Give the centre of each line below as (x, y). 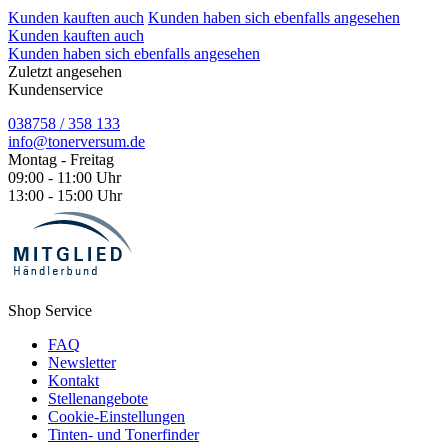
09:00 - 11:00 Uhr (64, 178)
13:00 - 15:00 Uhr (65, 196)
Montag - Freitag (61, 160)
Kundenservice (55, 90)
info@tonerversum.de (76, 142)
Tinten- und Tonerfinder (123, 435)
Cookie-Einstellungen (116, 417)
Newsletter (82, 363)
